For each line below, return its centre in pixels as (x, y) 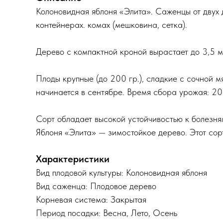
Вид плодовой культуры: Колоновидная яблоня (121, 172)
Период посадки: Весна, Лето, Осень (107, 213)
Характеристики (73, 159)
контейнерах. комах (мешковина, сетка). (111, 25)
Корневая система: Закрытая (91, 199)
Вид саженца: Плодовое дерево (96, 186)
